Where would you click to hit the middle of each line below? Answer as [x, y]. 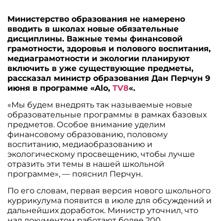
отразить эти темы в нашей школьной [86, 164]
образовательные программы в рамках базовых [107, 115]
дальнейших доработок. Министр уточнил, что [103, 211]
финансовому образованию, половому [88, 134]
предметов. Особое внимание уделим [87, 125]
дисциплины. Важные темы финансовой [95, 38]
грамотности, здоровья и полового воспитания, [109, 48]
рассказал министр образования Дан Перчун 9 [109, 78]
